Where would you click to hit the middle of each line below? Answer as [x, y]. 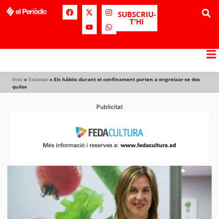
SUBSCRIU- [137, 14]
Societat [38, 79]
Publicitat [109, 107]
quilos [20, 87]
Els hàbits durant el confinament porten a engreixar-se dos [127, 79]
